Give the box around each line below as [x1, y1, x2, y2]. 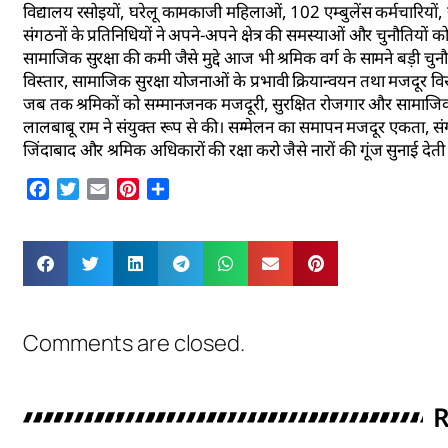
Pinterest [139, 178, 208, 201]
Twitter [79, 178, 133, 201]
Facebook [49, 178, 122, 201]
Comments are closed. [23, 328, 245, 359]
